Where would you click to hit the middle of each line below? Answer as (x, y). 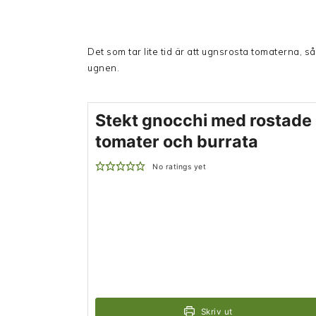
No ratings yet (180, 167)
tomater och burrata (177, 142)
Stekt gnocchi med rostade (203, 121)
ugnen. (103, 68)
